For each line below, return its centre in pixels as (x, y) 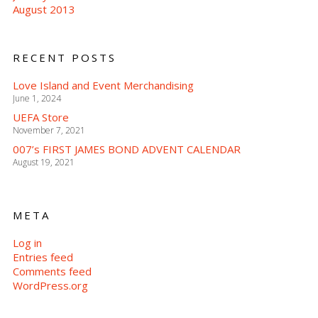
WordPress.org (50, 285)
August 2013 (44, 9)
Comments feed (52, 271)
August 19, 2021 (43, 162)
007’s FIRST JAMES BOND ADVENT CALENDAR (126, 149)
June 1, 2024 (37, 98)
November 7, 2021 (49, 130)
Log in (27, 243)
